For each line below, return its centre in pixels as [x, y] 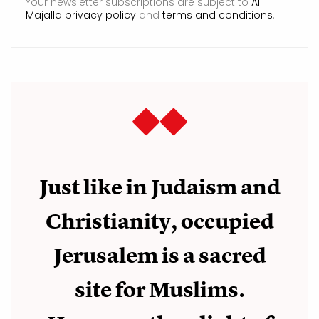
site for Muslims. [159, 289]
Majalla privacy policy [81, 15]
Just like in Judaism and [159, 187]
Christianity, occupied [159, 221]
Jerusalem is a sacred [159, 255]
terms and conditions [218, 15]
